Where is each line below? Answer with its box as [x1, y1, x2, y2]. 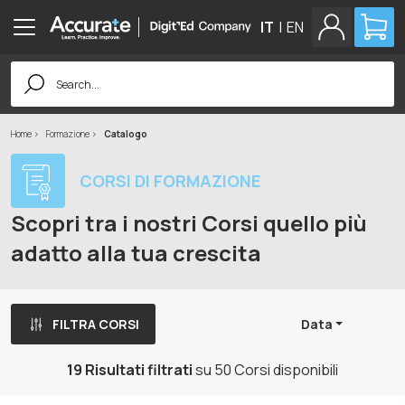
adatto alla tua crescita [11, 238, 261, 268]
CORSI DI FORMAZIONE [80, 169, 260, 192]
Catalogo [104, 127, 147, 140]
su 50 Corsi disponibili [193, 360, 338, 380]
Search [10, 58, 58, 78]
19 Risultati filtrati [67, 360, 193, 380]
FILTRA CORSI [52, 316, 139, 333]
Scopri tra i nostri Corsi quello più [11, 208, 367, 238]
